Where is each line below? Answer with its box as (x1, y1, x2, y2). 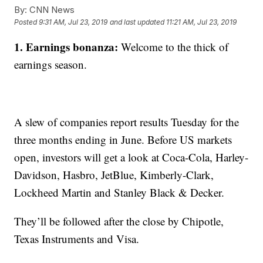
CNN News (27, 4, 75, 15)
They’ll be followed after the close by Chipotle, (14, 214, 224, 228)
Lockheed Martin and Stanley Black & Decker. (14, 185, 225, 200)
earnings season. (14, 57, 87, 72)
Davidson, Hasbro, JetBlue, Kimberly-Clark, (14, 167, 214, 182)
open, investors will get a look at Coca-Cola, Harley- (14, 150, 249, 164)
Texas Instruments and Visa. (14, 231, 140, 246)
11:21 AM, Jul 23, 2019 (166, 18, 237, 27)
